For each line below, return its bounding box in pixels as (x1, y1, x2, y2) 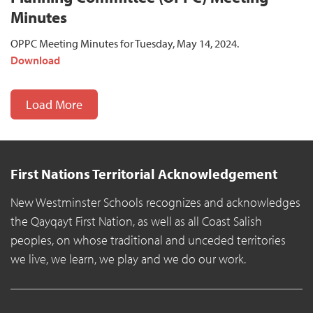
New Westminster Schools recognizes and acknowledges (10, 194, 300, 211)
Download (10, 53, 60, 68)
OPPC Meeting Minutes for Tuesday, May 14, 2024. (10, 36, 277, 51)
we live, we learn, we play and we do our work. (10, 251, 246, 268)
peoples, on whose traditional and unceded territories (10, 232, 286, 249)
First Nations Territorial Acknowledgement (10, 165, 277, 183)
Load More (26, 96, 82, 113)
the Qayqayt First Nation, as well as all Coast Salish (10, 213, 262, 230)
